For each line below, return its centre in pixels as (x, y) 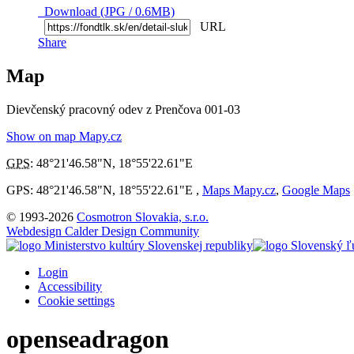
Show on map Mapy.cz (64, 136)
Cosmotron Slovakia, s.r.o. (143, 217)
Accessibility (70, 286)
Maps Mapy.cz (239, 190)
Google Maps (316, 190)
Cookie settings (76, 300)
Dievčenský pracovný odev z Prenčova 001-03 (123, 109)
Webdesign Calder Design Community (103, 231)
